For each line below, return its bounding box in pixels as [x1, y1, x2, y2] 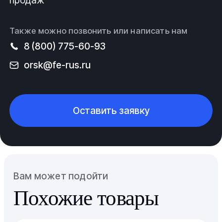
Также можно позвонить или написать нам [9, 25, 188, 36]
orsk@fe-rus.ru [23, 58, 91, 71]
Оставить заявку [72, 104, 150, 116]
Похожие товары [13, 186, 159, 210]
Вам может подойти [13, 170, 109, 182]
